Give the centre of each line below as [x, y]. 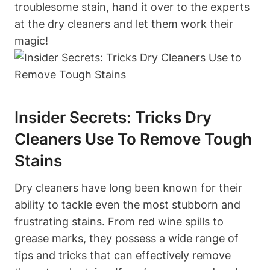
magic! [31, 40]
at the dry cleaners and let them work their [124, 24]
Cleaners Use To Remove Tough [133, 139]
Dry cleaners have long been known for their [128, 187]
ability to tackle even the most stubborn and [127, 204]
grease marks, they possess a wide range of [127, 238]
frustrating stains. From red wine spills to [119, 221]
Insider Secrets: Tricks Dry [113, 117]
